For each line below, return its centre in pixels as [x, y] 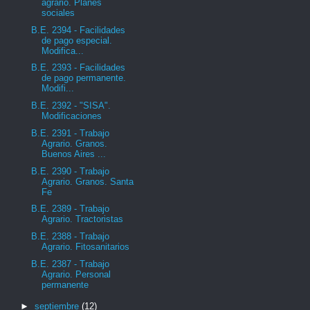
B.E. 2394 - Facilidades [79, 30]
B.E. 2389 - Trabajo [71, 209]
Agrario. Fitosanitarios [86, 247]
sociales [58, 12]
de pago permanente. [84, 78]
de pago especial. [77, 40]
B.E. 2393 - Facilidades [79, 68]
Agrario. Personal [76, 274]
